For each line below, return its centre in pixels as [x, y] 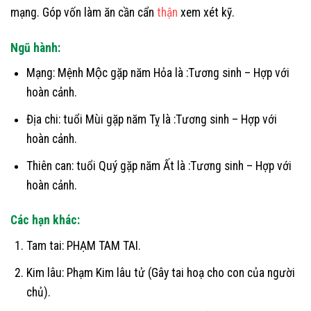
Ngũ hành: [35, 48]
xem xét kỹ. [206, 12]
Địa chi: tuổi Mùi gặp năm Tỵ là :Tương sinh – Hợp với [151, 120]
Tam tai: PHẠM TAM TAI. [83, 246]
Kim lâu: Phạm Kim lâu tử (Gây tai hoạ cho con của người [160, 272]
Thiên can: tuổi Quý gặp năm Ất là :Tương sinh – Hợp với [159, 166]
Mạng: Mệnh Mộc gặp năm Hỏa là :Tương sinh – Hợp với [158, 73]
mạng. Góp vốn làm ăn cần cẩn [84, 12]
